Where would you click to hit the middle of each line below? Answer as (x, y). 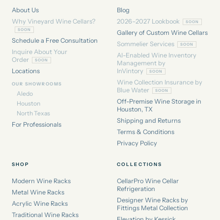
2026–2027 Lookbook (148, 21)
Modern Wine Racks (41, 181)
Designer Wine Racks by (152, 200)
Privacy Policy (137, 143)
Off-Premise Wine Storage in (159, 101)
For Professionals (37, 124)
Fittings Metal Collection (152, 208)
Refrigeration (136, 189)
